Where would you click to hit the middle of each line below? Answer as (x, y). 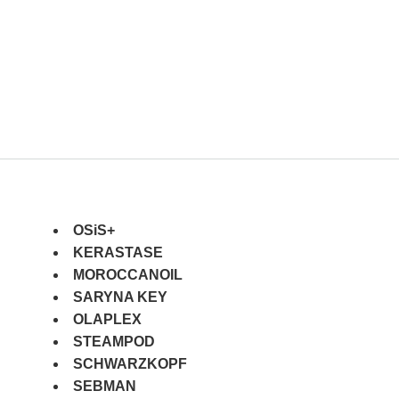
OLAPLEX (107, 319)
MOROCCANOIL (127, 274)
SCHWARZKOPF (130, 363)
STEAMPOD (114, 341)
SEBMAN (104, 386)
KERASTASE (118, 252)
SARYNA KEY (120, 297)
